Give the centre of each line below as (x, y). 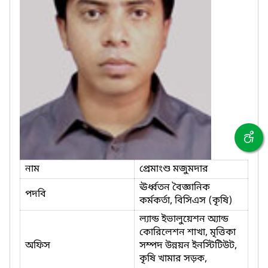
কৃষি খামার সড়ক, (173, 259)
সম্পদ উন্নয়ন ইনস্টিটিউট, (188, 246)
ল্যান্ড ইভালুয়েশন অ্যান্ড (184, 219)
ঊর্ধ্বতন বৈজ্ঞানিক (175, 188)
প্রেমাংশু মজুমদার (174, 169)
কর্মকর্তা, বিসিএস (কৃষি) (186, 201)
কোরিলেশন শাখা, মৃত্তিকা (188, 232)
